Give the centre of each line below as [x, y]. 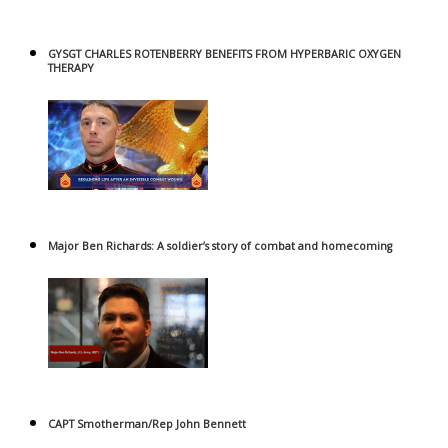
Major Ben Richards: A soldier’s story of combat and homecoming [220, 246]
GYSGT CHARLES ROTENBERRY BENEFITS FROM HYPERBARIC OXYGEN [224, 54]
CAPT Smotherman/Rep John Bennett [147, 424]
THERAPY [71, 68]
